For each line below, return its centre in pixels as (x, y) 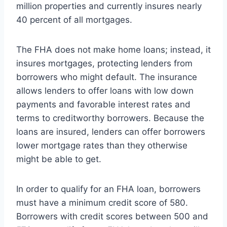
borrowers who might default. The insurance (107, 77)
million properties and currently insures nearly (109, 6)
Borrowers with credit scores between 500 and (112, 217)
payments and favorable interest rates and (103, 105)
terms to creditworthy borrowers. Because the (110, 118)
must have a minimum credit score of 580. (102, 203)
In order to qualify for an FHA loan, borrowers (108, 189)
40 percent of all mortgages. (74, 20)
